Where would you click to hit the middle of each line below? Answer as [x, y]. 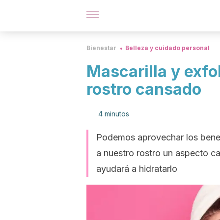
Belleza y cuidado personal [167, 48]
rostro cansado [144, 89]
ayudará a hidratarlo [137, 169]
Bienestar [101, 48]
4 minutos [114, 114]
